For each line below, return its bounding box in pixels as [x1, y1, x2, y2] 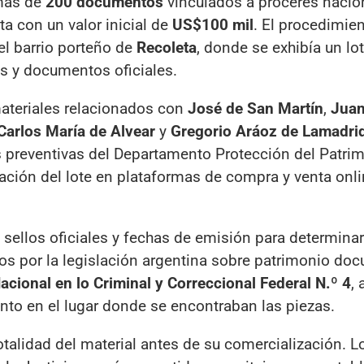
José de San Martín [188, 98, 323, 118]
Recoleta [136, 37, 197, 57]
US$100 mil [172, 15, 253, 34]
